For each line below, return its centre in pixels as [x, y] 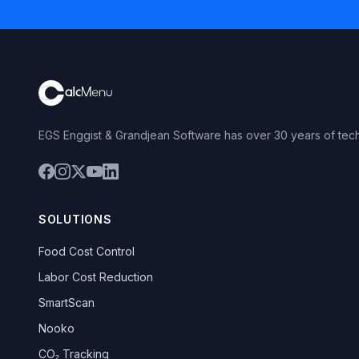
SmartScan [67, 303]
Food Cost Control [87, 251]
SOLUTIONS [75, 219]
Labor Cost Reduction [96, 277]
